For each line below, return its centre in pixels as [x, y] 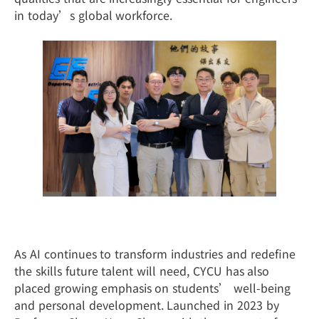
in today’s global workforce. [94, 15]
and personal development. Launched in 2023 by [147, 304]
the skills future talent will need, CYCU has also [142, 270]
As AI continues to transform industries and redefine [155, 253]
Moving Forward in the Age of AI [129, 223]
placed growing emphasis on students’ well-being [152, 287]
